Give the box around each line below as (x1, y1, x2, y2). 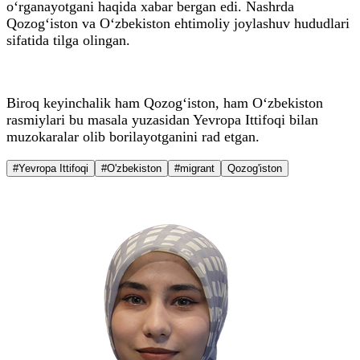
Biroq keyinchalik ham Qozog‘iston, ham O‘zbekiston (6, 94, 323, 111)
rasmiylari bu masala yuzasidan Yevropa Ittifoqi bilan (6, 111, 318, 128)
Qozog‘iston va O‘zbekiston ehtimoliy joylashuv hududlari (6, 14, 350, 31)
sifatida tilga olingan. (6, 31, 130, 48)
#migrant (174, 162, 215, 174)
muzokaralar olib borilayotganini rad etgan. (6, 128, 260, 145)
